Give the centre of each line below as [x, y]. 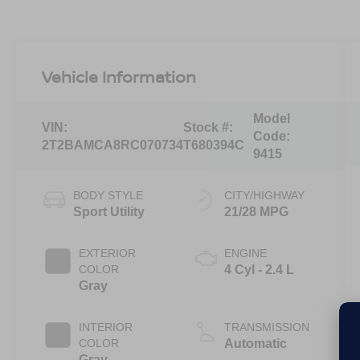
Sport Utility [109, 212]
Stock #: [209, 128]
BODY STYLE [108, 196]
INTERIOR [106, 327]
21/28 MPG [256, 212]
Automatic [255, 344]
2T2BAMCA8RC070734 [113, 145]
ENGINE [245, 254]
